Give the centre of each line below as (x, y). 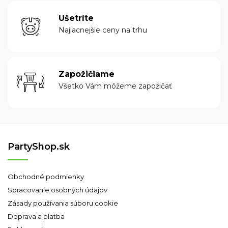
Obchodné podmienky (46, 177)
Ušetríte (76, 18)
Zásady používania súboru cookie (63, 203)
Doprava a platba (36, 216)
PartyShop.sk (39, 147)
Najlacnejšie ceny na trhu (103, 30)
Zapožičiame (87, 74)
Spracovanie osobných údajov (58, 190)
